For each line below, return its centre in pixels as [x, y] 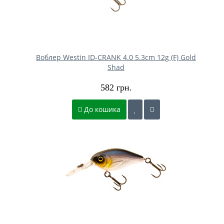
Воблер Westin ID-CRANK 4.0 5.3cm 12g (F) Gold [116, 57]
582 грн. [116, 87]
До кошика [101, 109]
